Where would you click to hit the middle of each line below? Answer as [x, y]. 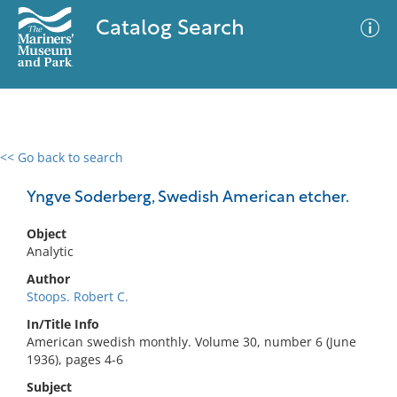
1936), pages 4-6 [75, 359]
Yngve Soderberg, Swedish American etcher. [188, 198]
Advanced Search [262, 173]
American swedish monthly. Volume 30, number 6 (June [191, 342]
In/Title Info [63, 324]
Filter [357, 174]
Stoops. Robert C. [78, 296]
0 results [39, 168]
